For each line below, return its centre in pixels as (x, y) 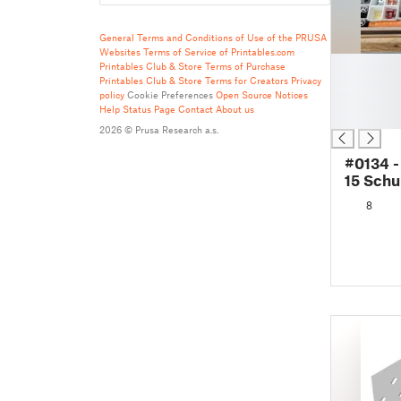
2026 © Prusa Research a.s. (159, 129)
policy (112, 94)
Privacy (306, 80)
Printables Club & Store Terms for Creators (194, 80)
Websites (120, 51)
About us (235, 109)
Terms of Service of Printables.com (219, 51)
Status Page (149, 109)
